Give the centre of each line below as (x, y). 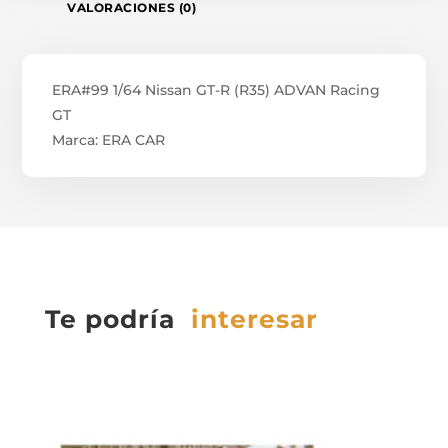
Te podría (117, 319)
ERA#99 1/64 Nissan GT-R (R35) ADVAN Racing (216, 90)
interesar (254, 319)
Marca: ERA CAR (109, 140)
